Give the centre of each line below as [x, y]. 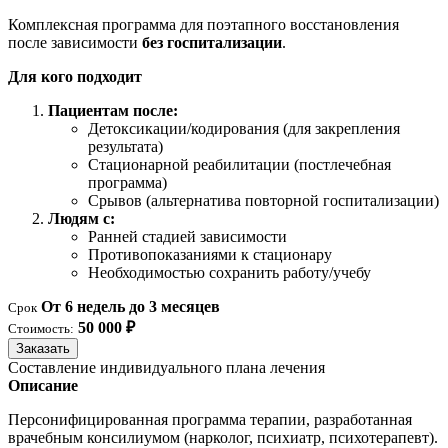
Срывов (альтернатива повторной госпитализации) [263, 201]
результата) [125, 147]
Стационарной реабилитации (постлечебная [239, 165]
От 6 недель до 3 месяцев [130, 307]
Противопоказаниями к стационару [210, 255]
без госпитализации [212, 43]
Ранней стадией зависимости [187, 237]
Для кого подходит [75, 77]
